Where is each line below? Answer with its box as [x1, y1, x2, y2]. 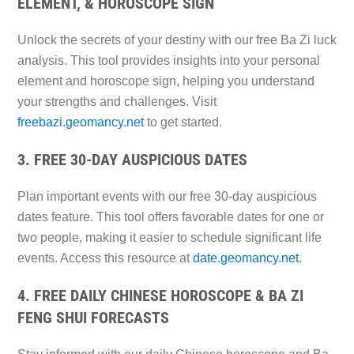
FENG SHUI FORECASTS [17, 308, 169, 328]
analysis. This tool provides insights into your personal [17, 54, 320, 68]
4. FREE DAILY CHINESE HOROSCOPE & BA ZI [17, 286, 303, 306]
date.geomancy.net [192, 251, 299, 265]
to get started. [143, 115, 222, 130]
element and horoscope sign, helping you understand [17, 74, 314, 88]
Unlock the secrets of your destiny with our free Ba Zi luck [17, 33, 337, 47]
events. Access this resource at [17, 251, 193, 265]
